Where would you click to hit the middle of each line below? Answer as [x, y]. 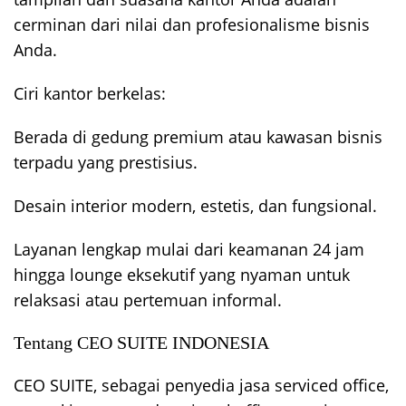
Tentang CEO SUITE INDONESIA [141, 343]
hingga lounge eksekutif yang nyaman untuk [182, 275]
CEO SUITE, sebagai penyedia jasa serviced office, [201, 386]
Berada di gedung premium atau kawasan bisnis [198, 137]
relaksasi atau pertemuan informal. [148, 300]
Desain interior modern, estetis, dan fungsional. [195, 206]
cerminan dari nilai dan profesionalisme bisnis [192, 25]
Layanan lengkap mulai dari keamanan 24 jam [189, 250]
